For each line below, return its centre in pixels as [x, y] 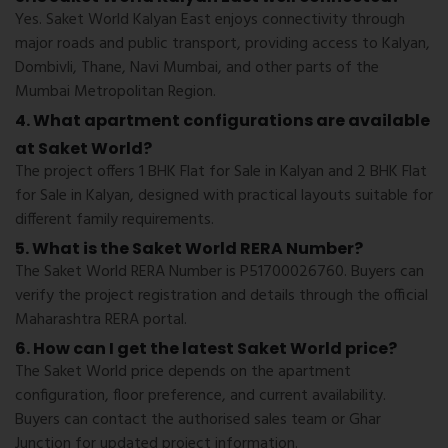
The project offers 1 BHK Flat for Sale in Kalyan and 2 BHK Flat [221, 171]
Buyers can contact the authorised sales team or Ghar [198, 419]
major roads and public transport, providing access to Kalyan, [222, 43]
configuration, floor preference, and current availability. [200, 395]
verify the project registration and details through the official [221, 295]
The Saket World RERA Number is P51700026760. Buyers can [219, 271]
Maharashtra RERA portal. [101, 319]
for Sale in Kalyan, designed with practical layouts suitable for [224, 195]
